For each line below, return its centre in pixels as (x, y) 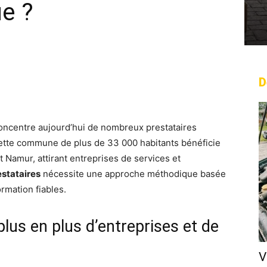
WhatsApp (78, 86)
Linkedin (159, 86)
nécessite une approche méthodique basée (133, 174)
